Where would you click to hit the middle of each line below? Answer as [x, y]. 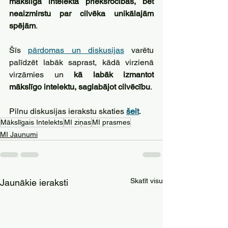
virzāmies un [41, 75]
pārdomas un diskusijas [76, 50]
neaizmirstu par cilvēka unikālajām [81, 13]
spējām [22, 26]
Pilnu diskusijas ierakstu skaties [68, 111]
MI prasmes [111, 122]
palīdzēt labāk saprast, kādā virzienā [81, 62]
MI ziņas [78, 122]
